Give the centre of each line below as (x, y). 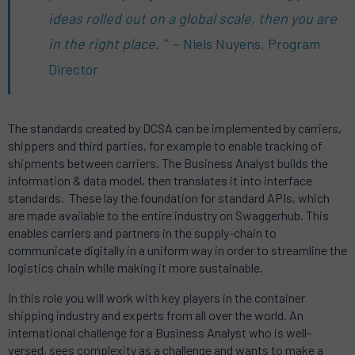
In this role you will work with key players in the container (157, 297)
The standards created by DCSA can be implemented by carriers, (175, 128)
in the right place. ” (111, 43)
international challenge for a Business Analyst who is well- (160, 332)
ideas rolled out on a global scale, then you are (193, 18)
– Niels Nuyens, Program (246, 43)
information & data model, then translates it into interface (160, 180)
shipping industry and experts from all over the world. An (156, 315)
